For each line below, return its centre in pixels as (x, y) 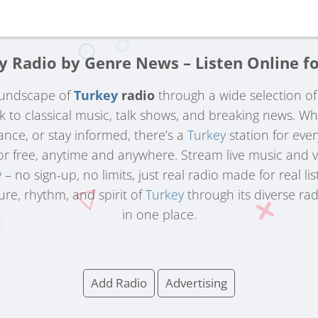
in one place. (159, 214)
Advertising (196, 283)
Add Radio (119, 283)
